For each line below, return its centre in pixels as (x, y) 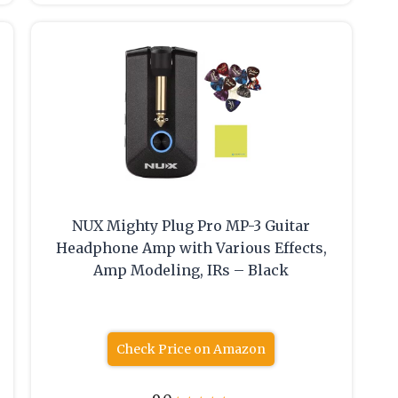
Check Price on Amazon (191, 350)
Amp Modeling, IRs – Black (191, 271)
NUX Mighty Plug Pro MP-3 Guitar (191, 226)
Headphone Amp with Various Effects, (191, 248)
